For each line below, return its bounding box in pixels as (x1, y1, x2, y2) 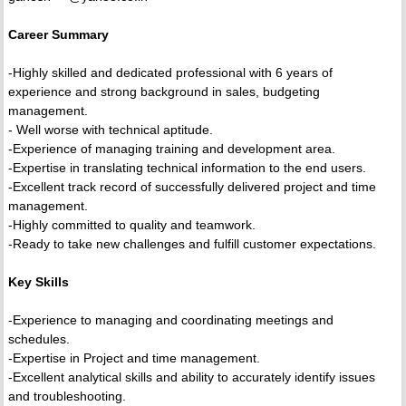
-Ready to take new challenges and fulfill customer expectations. (7, 237, 376, 252)
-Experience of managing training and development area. (7, 141, 335, 157)
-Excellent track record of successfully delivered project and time (7, 179, 376, 195)
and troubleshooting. (7, 389, 126, 404)
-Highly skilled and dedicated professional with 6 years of (7, 65, 333, 81)
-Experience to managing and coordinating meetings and (7, 313, 333, 328)
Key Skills (7, 275, 69, 290)
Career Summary (7, 27, 109, 43)
